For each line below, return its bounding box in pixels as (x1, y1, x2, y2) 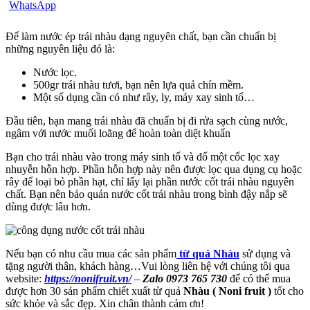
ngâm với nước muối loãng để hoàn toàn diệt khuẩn (6, 127, 230, 139)
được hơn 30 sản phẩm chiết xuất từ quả (6, 284, 183, 297)
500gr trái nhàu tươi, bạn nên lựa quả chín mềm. (33, 78, 244, 91)
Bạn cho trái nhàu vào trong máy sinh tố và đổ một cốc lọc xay (6, 150, 280, 163)
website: (6, 272, 44, 284)
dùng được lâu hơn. (6, 200, 91, 212)
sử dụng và (239, 247, 291, 259)
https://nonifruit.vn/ (44, 272, 131, 284)
